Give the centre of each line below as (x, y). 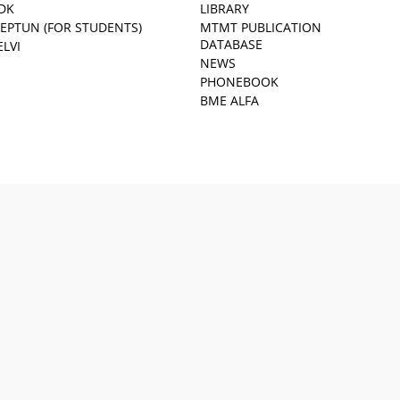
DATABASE (231, 44)
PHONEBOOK (239, 82)
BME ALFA (229, 100)
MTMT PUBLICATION (261, 27)
